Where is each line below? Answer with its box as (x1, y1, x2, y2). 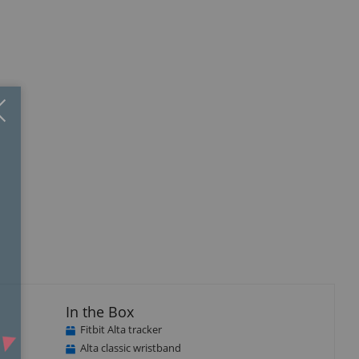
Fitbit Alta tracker (79, 321, 162, 337)
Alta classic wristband (79, 340, 181, 355)
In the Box (65, 301, 134, 321)
